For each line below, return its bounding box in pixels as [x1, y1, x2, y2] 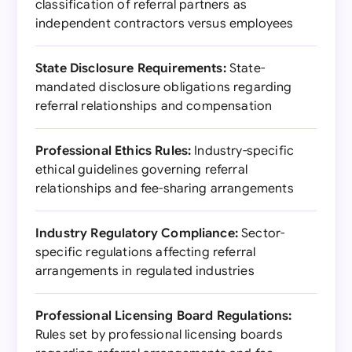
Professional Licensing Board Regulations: [35, 308, 292, 324]
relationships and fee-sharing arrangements [35, 181, 294, 196]
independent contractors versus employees [35, 16, 294, 31]
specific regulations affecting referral [35, 244, 256, 260]
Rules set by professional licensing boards [35, 327, 283, 343]
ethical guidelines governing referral [35, 162, 247, 178]
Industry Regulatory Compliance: [35, 225, 238, 241]
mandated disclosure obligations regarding [35, 79, 292, 95]
